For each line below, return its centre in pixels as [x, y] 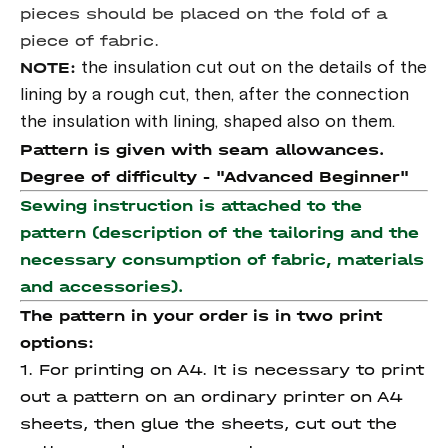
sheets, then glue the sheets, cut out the [208, 423]
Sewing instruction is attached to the [191, 205]
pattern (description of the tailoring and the [219, 232]
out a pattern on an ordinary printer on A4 [211, 396]
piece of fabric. [92, 40]
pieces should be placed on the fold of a [203, 13]
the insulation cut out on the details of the [251, 68]
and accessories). [101, 286]
